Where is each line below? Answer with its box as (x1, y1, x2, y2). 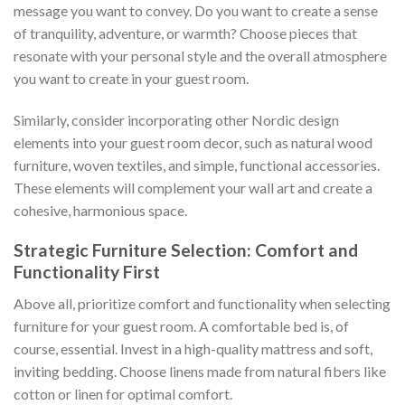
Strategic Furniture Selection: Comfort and (14, 240, 358, 261)
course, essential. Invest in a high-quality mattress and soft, (14, 339, 372, 357)
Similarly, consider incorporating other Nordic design (14, 110, 339, 128)
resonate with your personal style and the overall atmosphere (14, 46, 387, 64)
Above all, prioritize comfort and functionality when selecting (14, 294, 391, 312)
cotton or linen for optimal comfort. (14, 384, 232, 402)
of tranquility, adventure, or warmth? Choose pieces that (14, 24, 357, 42)
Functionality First (14, 261, 160, 283)
